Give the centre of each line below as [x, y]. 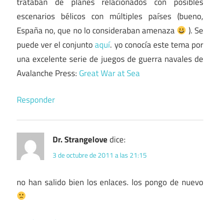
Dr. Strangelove [80, 140]
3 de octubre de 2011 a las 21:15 [100, 155]
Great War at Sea [110, 73]
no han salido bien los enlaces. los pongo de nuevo [110, 182]
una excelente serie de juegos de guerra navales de [110, 59]
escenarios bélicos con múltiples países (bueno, [110, 16]
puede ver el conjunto [56, 44]
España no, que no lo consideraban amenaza [97, 30]
